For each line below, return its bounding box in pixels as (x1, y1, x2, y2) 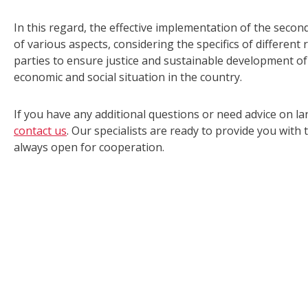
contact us (14, 123, 67, 139)
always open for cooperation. (14, 140, 164, 155)
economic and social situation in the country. (14, 69, 242, 85)
